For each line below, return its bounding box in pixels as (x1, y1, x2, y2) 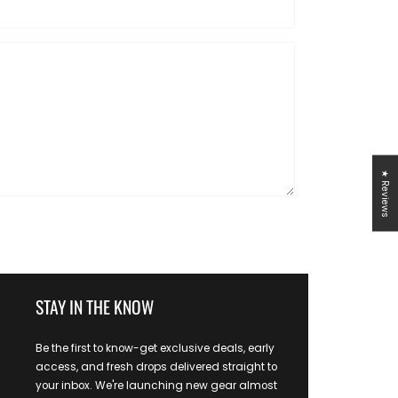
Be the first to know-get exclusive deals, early (36, 340, 275, 355)
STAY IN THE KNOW (36, 293, 155, 320)
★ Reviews (379, 169, 391, 217)
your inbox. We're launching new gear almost (36, 378, 278, 393)
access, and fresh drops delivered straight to (36, 359, 278, 374)
